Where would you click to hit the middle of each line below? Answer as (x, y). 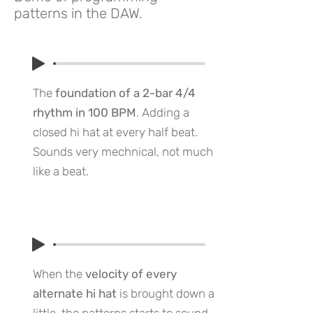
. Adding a (163, 112)
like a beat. (61, 171)
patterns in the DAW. (78, 13)
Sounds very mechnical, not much (123, 152)
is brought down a (166, 293)
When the (59, 274)
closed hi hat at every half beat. (115, 132)
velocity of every (131, 274)
